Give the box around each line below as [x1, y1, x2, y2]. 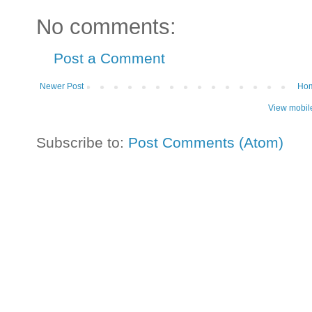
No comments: [36, 15, 176, 40]
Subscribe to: [36, 134, 128, 151]
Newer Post [40, 81, 84, 92]
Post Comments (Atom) [128, 134, 283, 151]
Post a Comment [54, 50, 165, 67]
